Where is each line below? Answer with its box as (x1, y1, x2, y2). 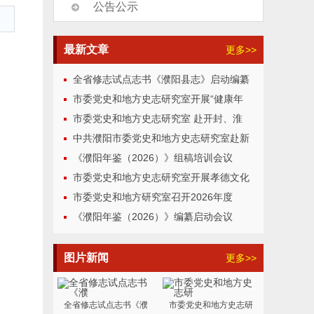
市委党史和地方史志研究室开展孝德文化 (72, 172, 250, 183)
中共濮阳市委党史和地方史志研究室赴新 (72, 132, 250, 144)
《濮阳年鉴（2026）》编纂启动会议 (72, 211, 233, 222)
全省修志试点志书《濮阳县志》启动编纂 (72, 74, 250, 85)
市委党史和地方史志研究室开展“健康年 (72, 93, 243, 104)
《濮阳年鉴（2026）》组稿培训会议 (72, 152, 233, 163)
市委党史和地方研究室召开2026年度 (72, 191, 233, 203)
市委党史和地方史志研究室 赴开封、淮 (72, 113, 243, 124)
